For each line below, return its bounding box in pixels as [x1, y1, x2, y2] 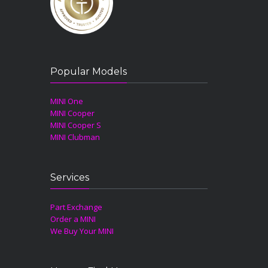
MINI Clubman [50, 131, 100, 142]
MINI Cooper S [50, 119, 101, 130]
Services [50, 171, 89, 183]
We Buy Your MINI [50, 225, 114, 236]
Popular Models [50, 65, 127, 77]
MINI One [50, 95, 83, 106]
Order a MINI [50, 213, 96, 224]
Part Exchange [50, 201, 102, 212]
